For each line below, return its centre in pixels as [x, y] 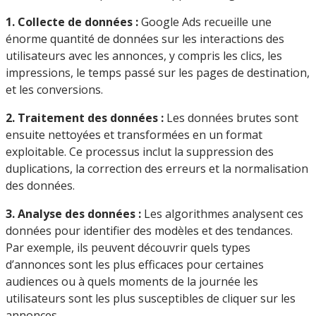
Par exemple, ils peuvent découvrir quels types [128, 248]
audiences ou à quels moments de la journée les [132, 282]
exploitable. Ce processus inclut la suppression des [140, 152]
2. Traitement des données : [86, 118]
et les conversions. [54, 90]
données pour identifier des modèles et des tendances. [149, 231]
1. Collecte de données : [72, 22]
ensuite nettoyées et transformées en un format [134, 135]
